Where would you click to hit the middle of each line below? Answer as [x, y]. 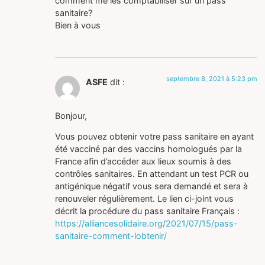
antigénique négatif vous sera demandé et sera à [152, 186]
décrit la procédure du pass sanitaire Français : [148, 211]
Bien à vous [78, 25]
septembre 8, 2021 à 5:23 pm [211, 79]
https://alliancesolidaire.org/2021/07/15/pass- [147, 223]
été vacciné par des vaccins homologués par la [149, 148]
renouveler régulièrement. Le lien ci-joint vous [145, 198]
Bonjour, [71, 115]
